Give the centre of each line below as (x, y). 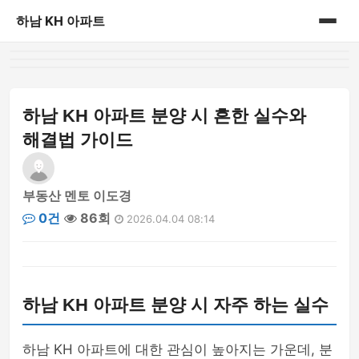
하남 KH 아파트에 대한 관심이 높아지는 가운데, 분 (177, 349)
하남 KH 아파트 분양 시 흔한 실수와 (164, 116)
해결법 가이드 (78, 140)
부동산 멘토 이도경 (77, 196)
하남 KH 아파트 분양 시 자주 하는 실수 (175, 305)
